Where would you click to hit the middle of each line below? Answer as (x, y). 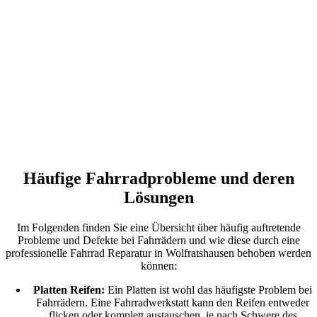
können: (158, 265)
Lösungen (158, 197)
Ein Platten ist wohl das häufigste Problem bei (208, 289)
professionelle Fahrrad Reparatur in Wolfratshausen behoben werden (158, 253)
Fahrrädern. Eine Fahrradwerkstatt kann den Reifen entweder (173, 302)
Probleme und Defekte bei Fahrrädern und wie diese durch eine (158, 240)
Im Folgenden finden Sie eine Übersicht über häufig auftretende (158, 227)
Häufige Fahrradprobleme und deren (158, 178)
